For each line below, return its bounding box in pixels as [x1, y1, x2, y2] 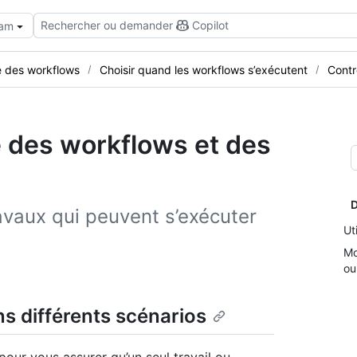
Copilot [192, 18, 229, 32]
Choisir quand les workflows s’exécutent [100, 62, 308, 76]
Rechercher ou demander [41, 18, 173, 32]
